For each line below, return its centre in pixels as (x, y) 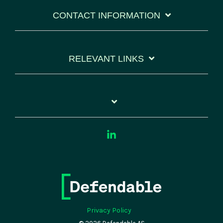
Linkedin (133, 135)
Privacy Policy (109, 211)
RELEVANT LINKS (106, 59)
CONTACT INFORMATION (106, 16)
